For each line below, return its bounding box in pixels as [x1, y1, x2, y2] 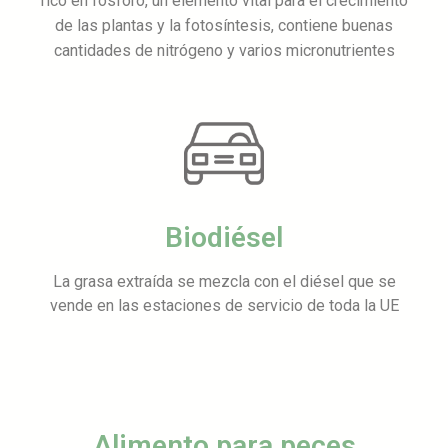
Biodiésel [165, 221, 283, 255]
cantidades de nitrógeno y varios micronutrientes [53, 41, 395, 61]
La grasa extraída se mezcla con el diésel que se [52, 272, 396, 292]
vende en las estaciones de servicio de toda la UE [49, 296, 399, 316]
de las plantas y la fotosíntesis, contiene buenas [55, 16, 393, 36]
